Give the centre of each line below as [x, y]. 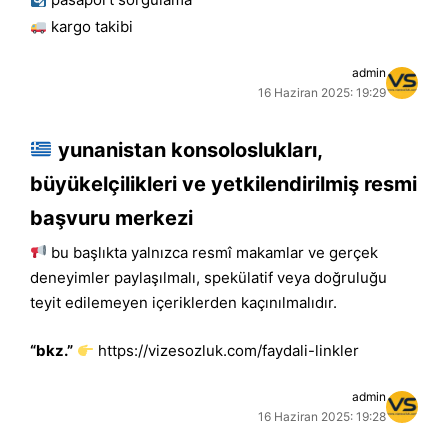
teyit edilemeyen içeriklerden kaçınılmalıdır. [183, 302]
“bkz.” [51, 350]
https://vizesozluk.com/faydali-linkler [229, 350]
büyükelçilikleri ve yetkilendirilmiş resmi [223, 183]
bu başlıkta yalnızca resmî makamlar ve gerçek [213, 252]
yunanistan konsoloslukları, [187, 149]
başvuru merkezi [111, 217]
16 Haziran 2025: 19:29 [322, 92]
